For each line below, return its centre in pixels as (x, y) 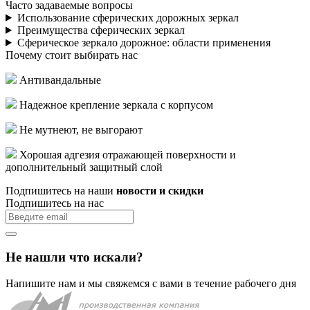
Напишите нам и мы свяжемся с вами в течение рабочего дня (151, 284)
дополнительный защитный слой (84, 167)
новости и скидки (160, 190)
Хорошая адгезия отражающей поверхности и (128, 154)
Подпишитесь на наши (61, 190)
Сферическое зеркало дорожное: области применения (144, 42)
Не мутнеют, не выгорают (81, 129)
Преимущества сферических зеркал (101, 30)
